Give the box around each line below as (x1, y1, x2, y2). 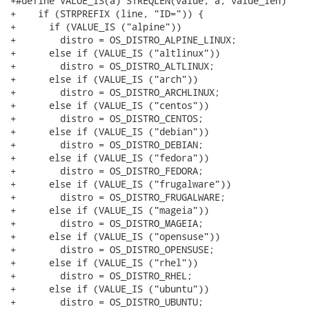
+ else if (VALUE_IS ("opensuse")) (10, 230, 220, 243)
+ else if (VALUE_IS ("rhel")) (10, 256, 198, 269)
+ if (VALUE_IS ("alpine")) (10, 20, 181, 33)
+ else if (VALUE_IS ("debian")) (10, 125, 209, 138)
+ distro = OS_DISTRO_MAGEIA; (10, 217, 203, 230)
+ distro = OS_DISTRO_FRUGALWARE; (10, 190, 226, 203)
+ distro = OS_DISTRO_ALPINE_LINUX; (10, 33, 237, 46)
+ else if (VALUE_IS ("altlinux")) (10, 46, 220, 59)
